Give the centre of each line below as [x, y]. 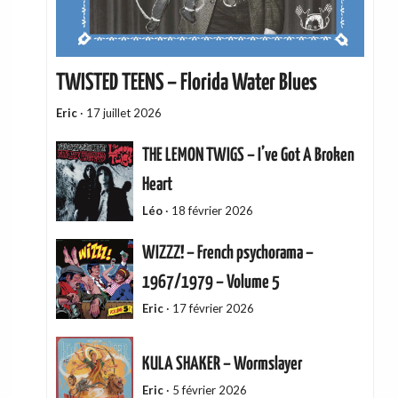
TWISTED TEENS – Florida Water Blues [187, 83]
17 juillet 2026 [124, 112]
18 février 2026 [212, 210]
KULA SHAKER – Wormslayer [222, 364]
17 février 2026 [213, 308]
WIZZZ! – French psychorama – [227, 253]
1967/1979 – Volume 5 [211, 282]
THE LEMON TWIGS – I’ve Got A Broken [248, 155]
